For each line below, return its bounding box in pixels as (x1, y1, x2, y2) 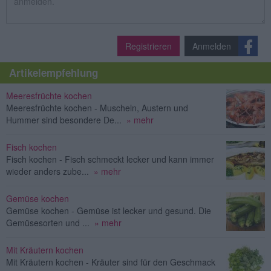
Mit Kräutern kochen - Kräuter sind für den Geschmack (6, 255, 215, 268)
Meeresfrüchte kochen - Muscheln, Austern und (6, 101, 188, 114)
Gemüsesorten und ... (6, 216, 90, 229)
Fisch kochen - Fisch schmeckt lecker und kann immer (6, 152, 214, 165)
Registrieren (125, 39, 172, 52)
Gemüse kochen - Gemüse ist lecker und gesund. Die (6, 204, 211, 217)
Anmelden (192, 39, 231, 52)
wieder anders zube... (6, 165, 89, 177)
